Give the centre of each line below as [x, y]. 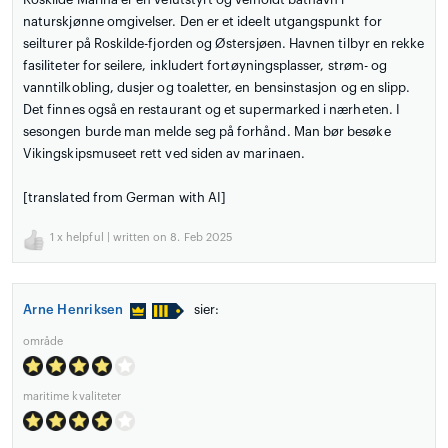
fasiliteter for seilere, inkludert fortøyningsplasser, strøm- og [205, 66]
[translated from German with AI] [125, 198]
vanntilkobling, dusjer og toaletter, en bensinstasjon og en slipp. [217, 88]
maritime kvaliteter [72, 397]
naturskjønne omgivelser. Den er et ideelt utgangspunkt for [202, 22]
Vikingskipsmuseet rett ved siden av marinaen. [164, 154]
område [43, 342]
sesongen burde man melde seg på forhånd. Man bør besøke [207, 132]
